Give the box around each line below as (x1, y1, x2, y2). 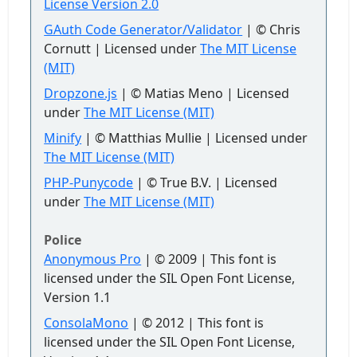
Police (44, 231, 82, 249)
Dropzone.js (44, 84, 118, 102)
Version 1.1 (44, 288, 112, 306)
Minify (44, 129, 82, 147)
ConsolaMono (44, 314, 129, 331)
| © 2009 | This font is (141, 250, 277, 268)
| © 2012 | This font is (128, 314, 265, 331)
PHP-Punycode (44, 174, 134, 191)
